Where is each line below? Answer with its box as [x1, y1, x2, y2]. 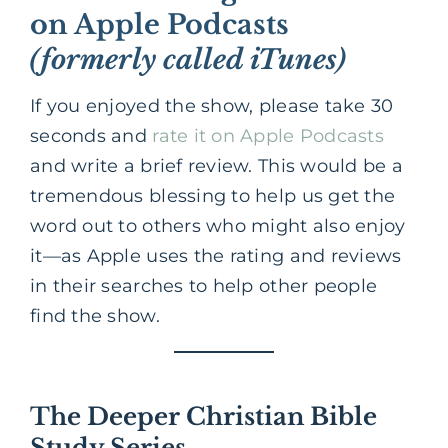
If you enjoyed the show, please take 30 [30, 94, 394, 117]
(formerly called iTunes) [30, 43, 345, 77]
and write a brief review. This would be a [30, 154, 404, 177]
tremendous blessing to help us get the [30, 184, 396, 207]
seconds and [30, 124, 153, 147]
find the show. [30, 304, 160, 327]
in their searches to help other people [30, 274, 378, 297]
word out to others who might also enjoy [30, 214, 406, 237]
